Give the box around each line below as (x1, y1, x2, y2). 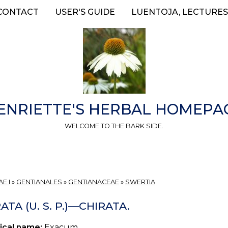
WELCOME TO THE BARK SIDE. (65, 122, 163, 130)
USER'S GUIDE (54, 7, 115, 17)
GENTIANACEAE (68, 178, 119, 186)
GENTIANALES (16, 178, 62, 186)
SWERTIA (125, 178, 155, 186)
